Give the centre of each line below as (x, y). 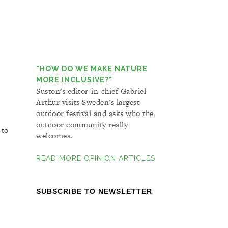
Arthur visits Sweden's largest (88, 102)
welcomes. (54, 136)
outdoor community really (82, 125)
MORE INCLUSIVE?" (74, 80)
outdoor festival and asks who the (95, 113)
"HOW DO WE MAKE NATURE (92, 69)
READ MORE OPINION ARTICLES (96, 159)
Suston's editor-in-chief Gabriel (91, 91)
